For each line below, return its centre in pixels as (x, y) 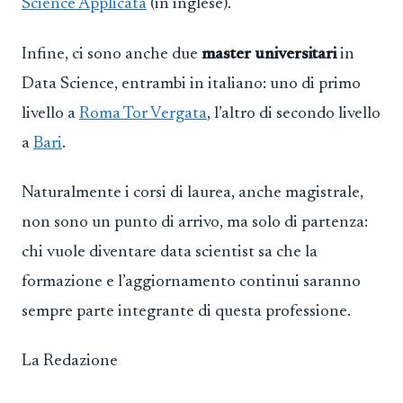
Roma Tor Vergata (143, 113)
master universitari (269, 54)
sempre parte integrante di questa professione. (186, 311)
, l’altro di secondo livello (294, 113)
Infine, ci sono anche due (112, 54)
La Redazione (70, 362)
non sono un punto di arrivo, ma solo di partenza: (195, 222)
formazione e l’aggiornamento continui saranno (191, 282)
